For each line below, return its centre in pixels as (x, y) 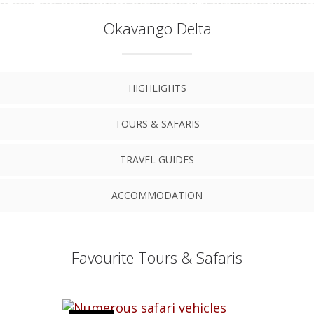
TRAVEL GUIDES (157, 159)
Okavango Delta (157, 28)
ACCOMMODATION (157, 195)
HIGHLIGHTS (157, 88)
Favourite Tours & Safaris (157, 257)
